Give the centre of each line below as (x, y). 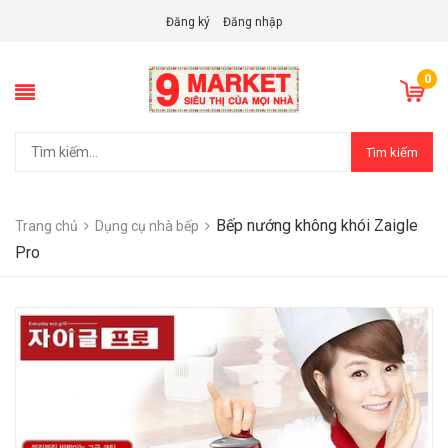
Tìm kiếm (392, 152)
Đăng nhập (252, 22)
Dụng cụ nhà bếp (147, 226)
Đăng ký (188, 22)
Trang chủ (46, 226)
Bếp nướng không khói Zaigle (317, 226)
